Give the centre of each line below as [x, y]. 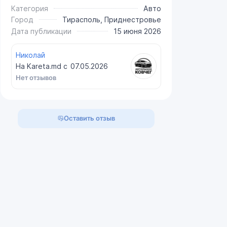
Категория [29, 8]
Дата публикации [41, 31]
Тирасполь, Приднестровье [112, 20]
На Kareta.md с [43, 66]
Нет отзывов [36, 77]
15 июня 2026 [138, 31]
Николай [31, 55]
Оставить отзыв [90, 118]
